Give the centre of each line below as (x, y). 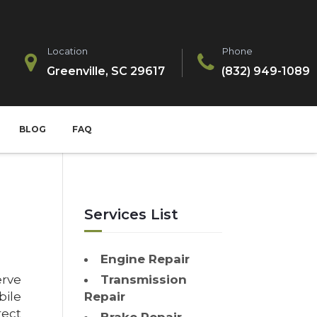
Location (68, 51)
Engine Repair (145, 259)
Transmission (144, 280)
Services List (132, 214)
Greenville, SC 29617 (106, 71)
